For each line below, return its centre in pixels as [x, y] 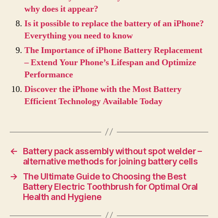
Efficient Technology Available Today [93, 101]
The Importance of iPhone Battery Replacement [113, 50]
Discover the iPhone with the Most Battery [103, 89]
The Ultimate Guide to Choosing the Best [104, 176]
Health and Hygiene [62, 197]
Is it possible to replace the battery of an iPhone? [114, 23]
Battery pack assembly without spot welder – [112, 151]
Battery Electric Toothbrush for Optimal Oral [110, 186]
